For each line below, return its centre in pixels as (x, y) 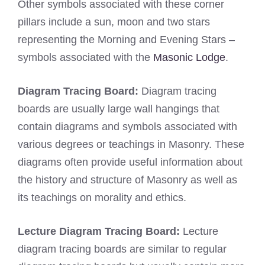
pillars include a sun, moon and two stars (114, 22)
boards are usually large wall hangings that (119, 109)
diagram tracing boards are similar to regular (122, 249)
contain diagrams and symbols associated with (127, 127)
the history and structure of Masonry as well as (127, 180)
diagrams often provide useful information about (130, 162)
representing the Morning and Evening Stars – (126, 40)
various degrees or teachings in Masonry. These (131, 145)
